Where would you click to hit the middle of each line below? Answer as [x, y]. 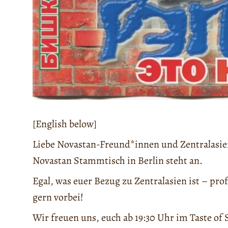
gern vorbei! [58, 197]
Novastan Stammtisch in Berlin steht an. [118, 161]
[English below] [65, 124]
